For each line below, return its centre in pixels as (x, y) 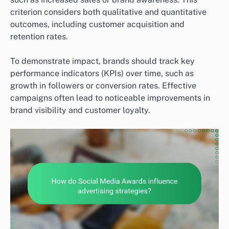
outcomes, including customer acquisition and (97, 24)
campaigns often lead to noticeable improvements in (110, 98)
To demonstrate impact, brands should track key (102, 61)
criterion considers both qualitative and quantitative (108, 12)
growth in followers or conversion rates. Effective (103, 86)
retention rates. (39, 36)
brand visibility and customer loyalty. (80, 110)
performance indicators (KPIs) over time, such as (102, 74)
